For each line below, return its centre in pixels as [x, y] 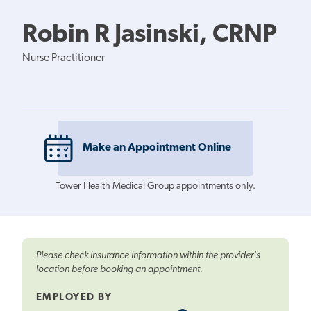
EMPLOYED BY [74, 298]
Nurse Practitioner [64, 58]
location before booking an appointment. [119, 270]
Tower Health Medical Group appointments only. [155, 187]
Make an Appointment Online [157, 148]
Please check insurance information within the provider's [148, 256]
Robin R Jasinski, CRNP [150, 35]
